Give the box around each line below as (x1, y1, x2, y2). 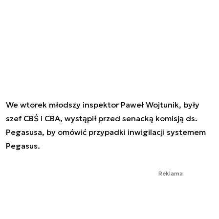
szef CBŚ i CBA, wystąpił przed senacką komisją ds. (6, 113, 197, 123)
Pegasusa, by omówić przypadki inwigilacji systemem (6, 127, 206, 137)
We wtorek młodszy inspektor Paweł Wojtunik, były (6, 99, 199, 109)
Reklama (158, 169, 183, 177)
